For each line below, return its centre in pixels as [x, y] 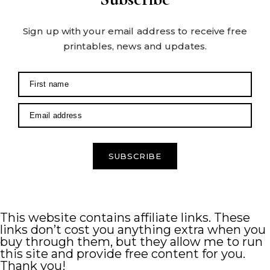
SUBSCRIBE [135, 156]
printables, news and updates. [135, 46]
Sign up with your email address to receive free [135, 31]
